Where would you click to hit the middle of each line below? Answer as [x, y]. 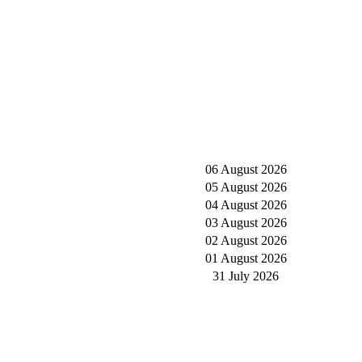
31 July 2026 [246, 276]
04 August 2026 [246, 205]
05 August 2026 [246, 187]
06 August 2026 [246, 169]
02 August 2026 [246, 240]
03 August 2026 [246, 223]
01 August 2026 [246, 258]
